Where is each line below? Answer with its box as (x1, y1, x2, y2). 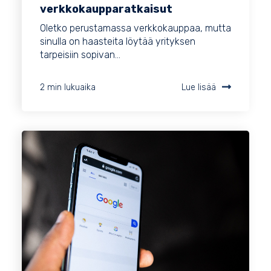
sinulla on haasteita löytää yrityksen (40, 36, 195, 48)
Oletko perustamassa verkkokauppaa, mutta (40, 22, 231, 34)
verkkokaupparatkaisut (40, 2, 172, 16)
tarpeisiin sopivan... (40, 49, 120, 61)
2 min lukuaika (40, 82, 96, 93)
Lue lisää (181, 82, 216, 93)
